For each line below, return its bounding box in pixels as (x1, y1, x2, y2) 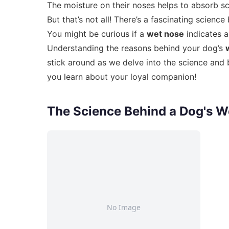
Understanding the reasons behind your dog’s (47, 43, 225, 53)
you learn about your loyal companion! (47, 72, 196, 82)
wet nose (147, 29, 184, 39)
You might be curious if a (47, 29, 147, 39)
